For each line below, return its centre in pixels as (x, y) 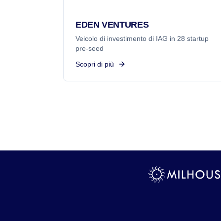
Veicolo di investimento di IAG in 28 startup (142, 38)
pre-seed (90, 48)
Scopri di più (95, 64)
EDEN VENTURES (112, 25)
